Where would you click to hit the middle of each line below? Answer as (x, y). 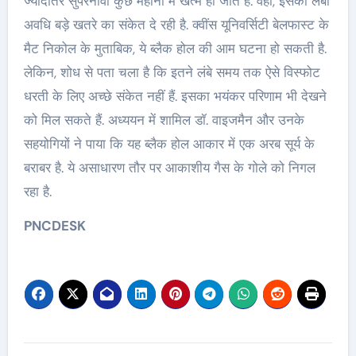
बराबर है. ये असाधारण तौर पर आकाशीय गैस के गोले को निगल (169, 167)
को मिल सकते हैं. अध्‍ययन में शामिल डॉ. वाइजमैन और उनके (164, 120)
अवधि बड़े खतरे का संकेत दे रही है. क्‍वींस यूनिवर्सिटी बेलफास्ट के (176, 24)
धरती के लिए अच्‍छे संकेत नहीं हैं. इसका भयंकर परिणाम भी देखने (175, 96)
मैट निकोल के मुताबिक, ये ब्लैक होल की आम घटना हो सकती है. (175, 48)
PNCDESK (54, 225)
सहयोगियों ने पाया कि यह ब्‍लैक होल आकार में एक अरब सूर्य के (169, 143)
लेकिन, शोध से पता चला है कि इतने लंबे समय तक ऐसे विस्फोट (172, 72)
